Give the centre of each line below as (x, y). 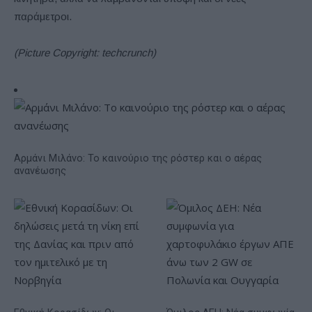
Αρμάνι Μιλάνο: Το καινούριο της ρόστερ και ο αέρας (138, 158)
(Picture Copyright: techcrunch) (85, 52)
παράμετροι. (43, 16)
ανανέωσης (40, 171)
